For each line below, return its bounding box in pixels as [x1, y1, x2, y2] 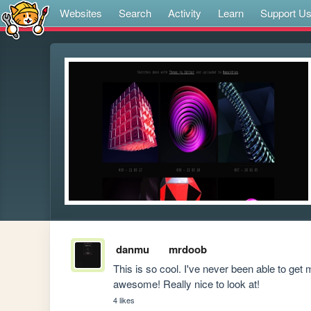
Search [119, 6, 151, 20]
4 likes [113, 294, 135, 306]
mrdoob [168, 242, 207, 258]
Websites [60, 6, 102, 20]
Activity [168, 6, 201, 20]
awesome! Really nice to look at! [113, 276, 263, 292]
